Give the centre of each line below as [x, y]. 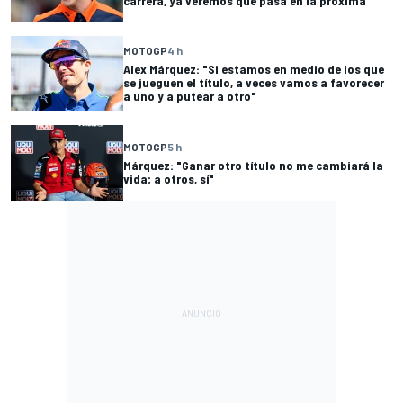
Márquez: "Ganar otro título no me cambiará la [253, 166]
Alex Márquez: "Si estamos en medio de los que [254, 69]
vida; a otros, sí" [169, 179]
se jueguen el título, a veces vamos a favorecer [254, 83]
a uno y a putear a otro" [190, 96]
